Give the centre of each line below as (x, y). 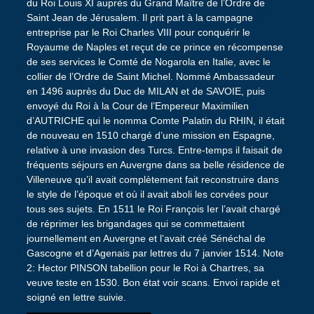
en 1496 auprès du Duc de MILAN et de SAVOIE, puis (145, 91)
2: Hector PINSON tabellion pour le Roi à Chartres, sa (145, 268)
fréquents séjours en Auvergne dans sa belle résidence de (155, 165)
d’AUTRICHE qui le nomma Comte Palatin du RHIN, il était (155, 121)
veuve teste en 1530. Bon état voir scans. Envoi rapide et (153, 283)
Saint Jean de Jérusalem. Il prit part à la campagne (139, 18)
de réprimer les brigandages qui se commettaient (135, 224)
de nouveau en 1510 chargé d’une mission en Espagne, (150, 136)
